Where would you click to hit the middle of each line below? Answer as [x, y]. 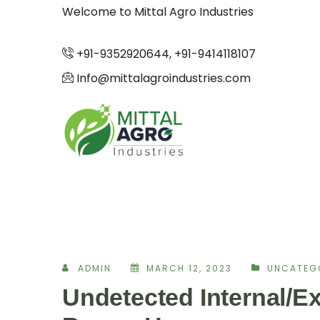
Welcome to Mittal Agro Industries [158, 12]
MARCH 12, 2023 [189, 268]
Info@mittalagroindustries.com [162, 78]
